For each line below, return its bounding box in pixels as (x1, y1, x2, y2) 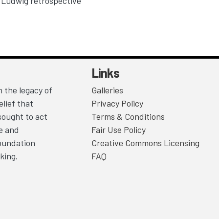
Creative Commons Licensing (91, 137, 199, 149)
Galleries (91, 85, 123, 96)
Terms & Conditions (91, 111, 165, 122)
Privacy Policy (91, 98, 143, 109)
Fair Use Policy (91, 124, 146, 135)
